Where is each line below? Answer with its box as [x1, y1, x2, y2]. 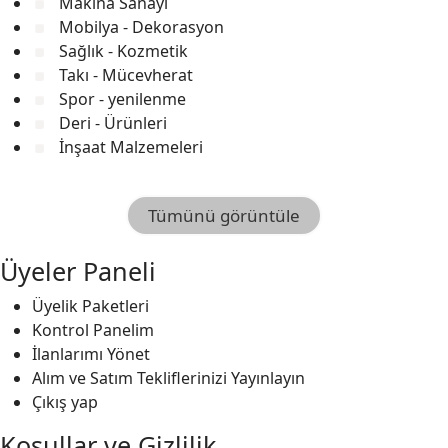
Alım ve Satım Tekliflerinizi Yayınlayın [32, 366, 305, 389]
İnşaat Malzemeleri [55, 135, 203, 158]
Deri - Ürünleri [55, 111, 167, 134]
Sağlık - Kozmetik [55, 39, 188, 62]
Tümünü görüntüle [148, 203, 300, 227]
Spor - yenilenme [55, 87, 186, 110]
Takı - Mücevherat [55, 63, 193, 86]
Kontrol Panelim [32, 318, 154, 341]
